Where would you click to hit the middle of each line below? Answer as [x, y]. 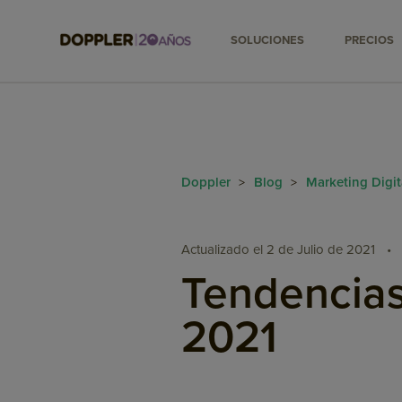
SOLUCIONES [268, 40]
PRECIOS [370, 40]
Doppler [208, 182]
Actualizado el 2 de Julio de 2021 [279, 249]
